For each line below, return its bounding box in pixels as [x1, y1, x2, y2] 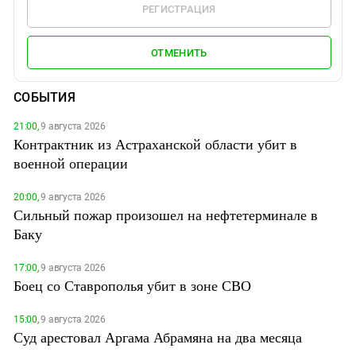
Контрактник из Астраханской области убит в [14, 134, 297, 153]
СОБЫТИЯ [14, 90, 75, 105]
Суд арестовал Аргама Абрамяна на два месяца [14, 327, 302, 346]
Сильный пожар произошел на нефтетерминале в [14, 205, 318, 224]
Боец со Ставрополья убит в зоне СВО [14, 276, 251, 295]
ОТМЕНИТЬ [151, 46, 207, 59]
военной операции [14, 153, 128, 172]
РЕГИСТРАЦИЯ [141, 3, 216, 15]
